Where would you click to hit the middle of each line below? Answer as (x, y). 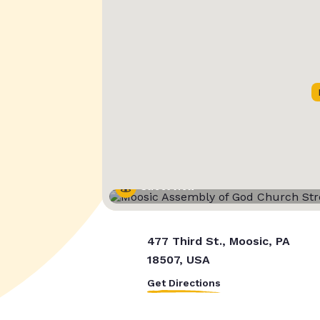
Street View (167, 187)
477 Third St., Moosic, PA (218, 241)
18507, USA (178, 260)
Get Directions (184, 283)
